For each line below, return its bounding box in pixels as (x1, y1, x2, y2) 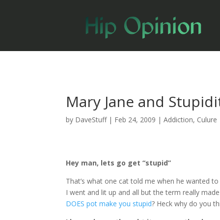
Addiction (164, 114, 193, 124)
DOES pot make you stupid (66, 198, 152, 208)
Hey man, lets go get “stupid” (66, 158, 171, 167)
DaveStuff (75, 114, 107, 124)
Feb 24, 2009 (114, 114, 156, 124)
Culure (197, 114, 218, 124)
